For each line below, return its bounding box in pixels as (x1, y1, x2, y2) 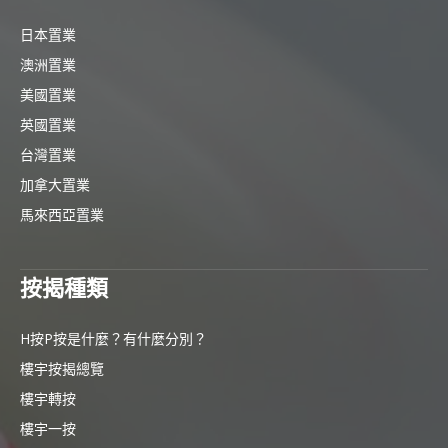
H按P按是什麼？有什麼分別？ (20, 329, 207, 349)
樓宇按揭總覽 (20, 359, 104, 379)
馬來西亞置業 (20, 205, 104, 225)
